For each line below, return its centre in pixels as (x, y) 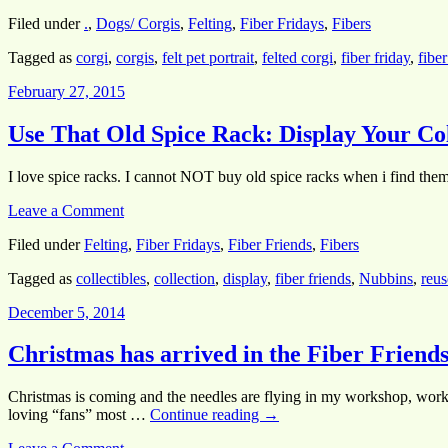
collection (184, 278)
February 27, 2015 (66, 91)
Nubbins (386, 278)
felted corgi (297, 57)
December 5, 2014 (66, 312)
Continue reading (206, 415)
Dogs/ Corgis (138, 23)
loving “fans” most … (79, 415)
